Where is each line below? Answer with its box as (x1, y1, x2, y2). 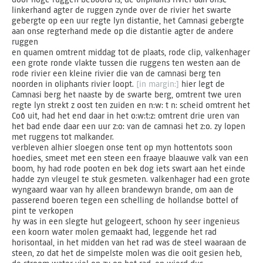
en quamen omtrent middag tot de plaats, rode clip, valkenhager (12, 48, 250, 58)
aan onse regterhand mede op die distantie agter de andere (12, 26, 234, 36)
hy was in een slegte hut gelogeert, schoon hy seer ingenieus (12, 217, 240, 227)
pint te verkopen (12, 206, 73, 216)
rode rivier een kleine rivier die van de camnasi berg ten (12, 69, 221, 79)
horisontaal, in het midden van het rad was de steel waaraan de (12, 238, 247, 248)
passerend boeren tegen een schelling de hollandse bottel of (12, 195, 238, 205)
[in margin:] (136, 79, 179, 89)
